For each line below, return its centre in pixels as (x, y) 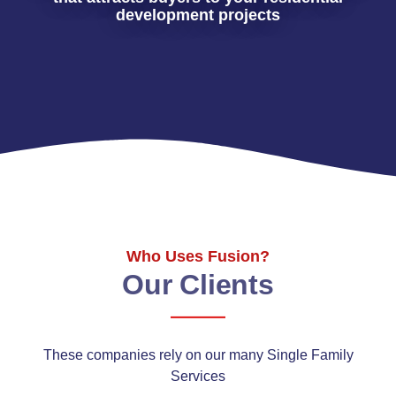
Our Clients (198, 285)
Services (198, 376)
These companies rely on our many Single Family (198, 355)
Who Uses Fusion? (198, 256)
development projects (198, 15)
